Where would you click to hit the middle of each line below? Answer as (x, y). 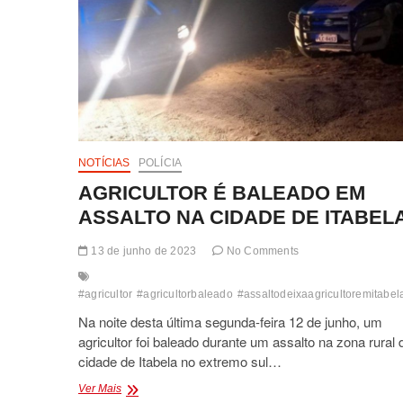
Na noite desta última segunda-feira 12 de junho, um (230, 321)
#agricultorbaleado (185, 294)
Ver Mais (100, 388)
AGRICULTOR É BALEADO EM (222, 193)
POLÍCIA (160, 162)
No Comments (261, 251)
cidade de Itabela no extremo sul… (180, 361)
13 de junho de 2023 (143, 251)
